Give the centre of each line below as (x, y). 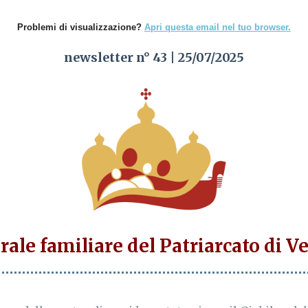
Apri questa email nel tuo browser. (218, 27)
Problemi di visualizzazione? (81, 27)
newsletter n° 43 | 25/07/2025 (154, 57)
